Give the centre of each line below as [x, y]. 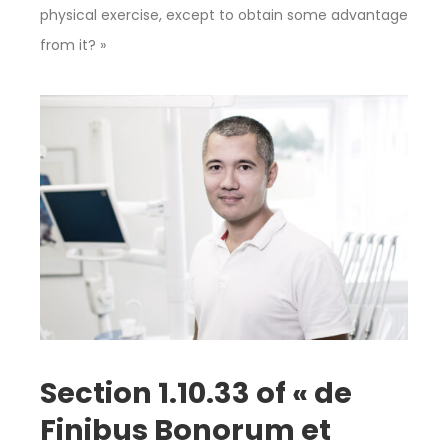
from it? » [73, 45]
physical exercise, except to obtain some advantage [224, 15]
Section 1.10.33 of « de [196, 393]
